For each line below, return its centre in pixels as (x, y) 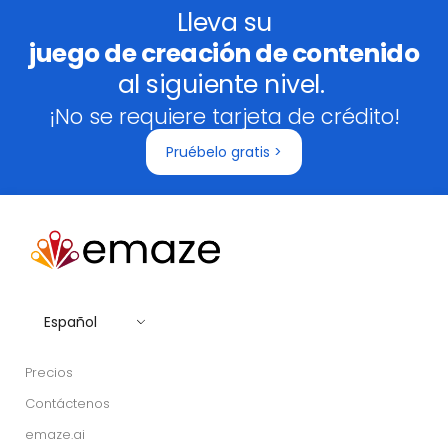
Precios (49, 373)
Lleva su (224, 22)
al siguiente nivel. (224, 84)
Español (70, 322)
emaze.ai (55, 435)
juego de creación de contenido (224, 53)
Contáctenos (67, 404)
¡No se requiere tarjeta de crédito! (224, 116)
